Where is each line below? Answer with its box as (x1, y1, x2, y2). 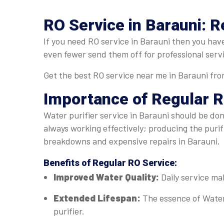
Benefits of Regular (43, 157, 128, 168)
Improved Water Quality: (53, 171, 161, 182)
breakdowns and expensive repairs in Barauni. (43, 135, 222, 146)
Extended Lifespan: (53, 192, 142, 203)
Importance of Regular (43, 89, 213, 108)
